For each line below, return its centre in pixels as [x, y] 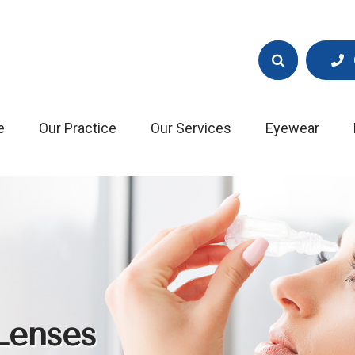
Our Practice [77, 128]
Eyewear [292, 128]
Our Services [191, 128]
